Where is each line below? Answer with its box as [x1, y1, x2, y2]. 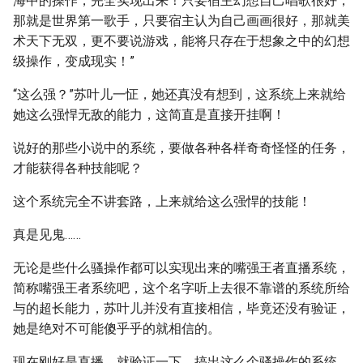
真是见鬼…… [13, 227, 81, 242]
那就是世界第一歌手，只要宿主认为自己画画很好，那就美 [13, 13, 350, 28]
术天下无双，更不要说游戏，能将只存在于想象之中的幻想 [13, 33, 350, 49]
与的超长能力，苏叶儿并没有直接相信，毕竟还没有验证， [13, 301, 350, 316]
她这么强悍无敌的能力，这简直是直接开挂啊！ [13, 107, 285, 122]
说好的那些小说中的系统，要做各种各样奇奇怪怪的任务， [13, 140, 350, 156]
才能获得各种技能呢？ [13, 160, 143, 176]
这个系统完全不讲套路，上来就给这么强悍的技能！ [13, 194, 311, 209]
